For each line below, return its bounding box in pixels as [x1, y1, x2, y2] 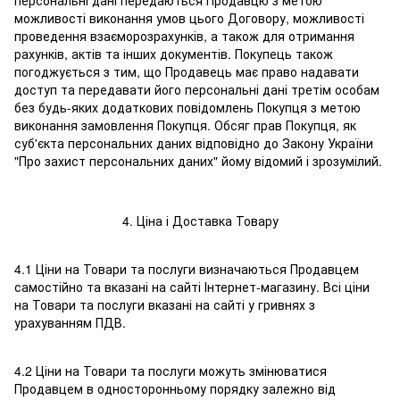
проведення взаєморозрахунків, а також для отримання [14, 27, 354, 46]
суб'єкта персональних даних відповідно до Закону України [14, 134, 373, 153]
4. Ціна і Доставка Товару [121, 212, 279, 230]
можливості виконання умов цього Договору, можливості [14, 9, 364, 28]
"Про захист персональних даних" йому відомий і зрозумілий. [14, 152, 382, 171]
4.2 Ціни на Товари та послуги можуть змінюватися [14, 362, 327, 380]
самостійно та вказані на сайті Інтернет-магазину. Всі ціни [14, 278, 370, 296]
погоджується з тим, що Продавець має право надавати [14, 62, 359, 81]
